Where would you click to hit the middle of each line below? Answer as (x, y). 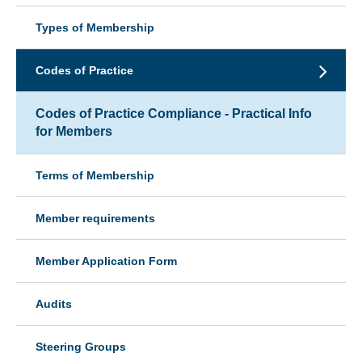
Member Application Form (106, 261)
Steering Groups (81, 346)
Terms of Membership (95, 175)
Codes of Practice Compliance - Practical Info (174, 113)
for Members (74, 131)
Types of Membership (95, 27)
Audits (54, 303)
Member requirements (95, 218)
